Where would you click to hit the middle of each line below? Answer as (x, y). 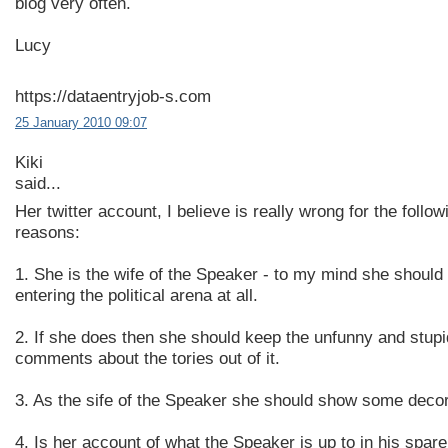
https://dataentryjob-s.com (113, 97)
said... (38, 184)
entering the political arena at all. (136, 295)
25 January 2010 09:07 (81, 123)
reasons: (47, 232)
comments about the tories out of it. (147, 358)
